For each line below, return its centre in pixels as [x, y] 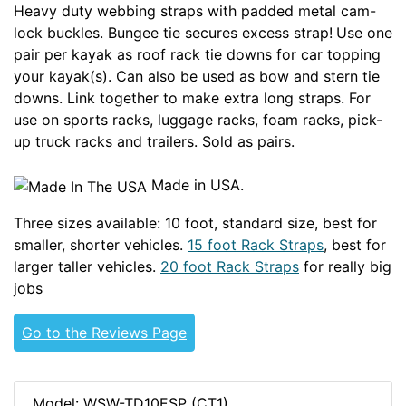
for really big [345, 266]
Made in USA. [195, 185]
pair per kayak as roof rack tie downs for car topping [197, 54]
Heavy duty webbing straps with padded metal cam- [195, 11]
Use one [364, 33]
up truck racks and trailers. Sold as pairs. [154, 141]
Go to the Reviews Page [104, 332]
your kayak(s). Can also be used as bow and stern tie [197, 76]
